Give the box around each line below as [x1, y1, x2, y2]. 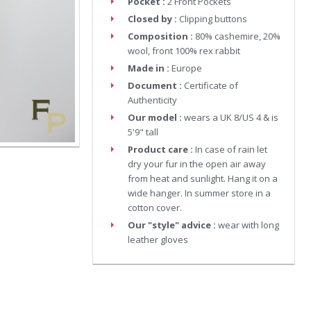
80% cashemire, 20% [195, 30, 280, 42]
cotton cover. [128, 201, 182, 214]
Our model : [128, 111, 182, 124]
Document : [128, 79, 182, 92]
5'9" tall [128, 126, 158, 138]
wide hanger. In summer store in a [128, 187, 271, 199]
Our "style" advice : [128, 219, 216, 231]
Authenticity [128, 94, 177, 106]
